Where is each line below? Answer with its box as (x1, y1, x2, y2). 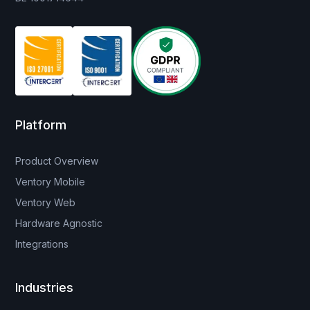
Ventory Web (15, 196, 76, 208)
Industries (15, 280, 74, 295)
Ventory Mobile (15, 175, 86, 188)
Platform (15, 117, 67, 132)
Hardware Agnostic (15, 217, 103, 229)
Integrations (15, 237, 69, 250)
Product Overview (15, 154, 99, 167)
